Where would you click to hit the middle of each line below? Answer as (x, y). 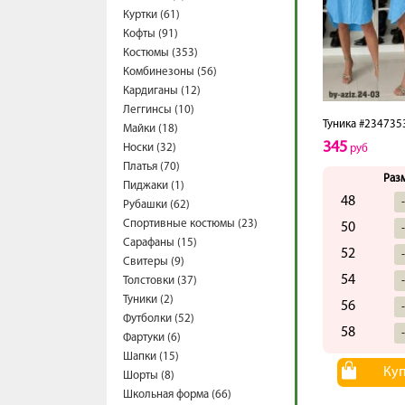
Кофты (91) (151, 34)
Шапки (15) (151, 357)
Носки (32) (150, 148)
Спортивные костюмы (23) (190, 224)
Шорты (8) (149, 376)
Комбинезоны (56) (170, 72)
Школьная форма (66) (177, 395)
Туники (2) (148, 300)
